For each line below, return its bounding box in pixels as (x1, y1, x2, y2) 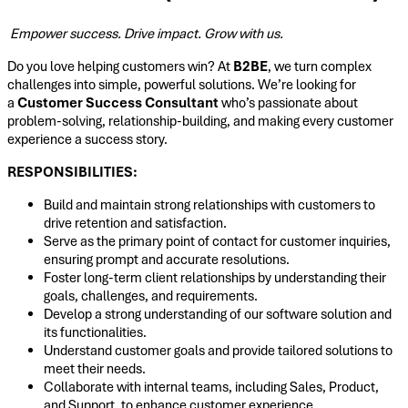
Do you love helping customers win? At (7, 56, 233, 76)
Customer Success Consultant (17, 93, 219, 112)
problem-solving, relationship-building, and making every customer (7, 111, 393, 130)
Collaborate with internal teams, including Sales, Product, (44, 377, 379, 396)
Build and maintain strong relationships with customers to (44, 195, 375, 214)
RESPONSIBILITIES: (7, 162, 138, 181)
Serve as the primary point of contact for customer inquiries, (44, 231, 391, 250)
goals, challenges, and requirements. (44, 286, 258, 305)
